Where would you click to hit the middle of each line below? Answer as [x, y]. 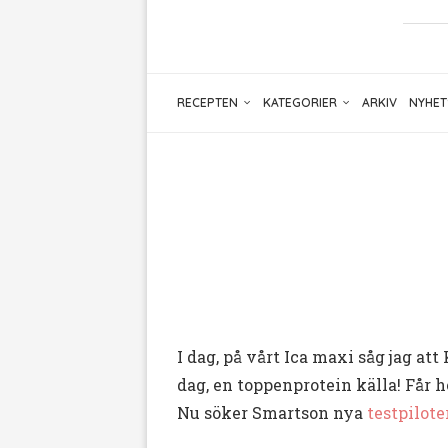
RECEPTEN [207, 103]
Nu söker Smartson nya [272, 413]
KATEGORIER [300, 103]
